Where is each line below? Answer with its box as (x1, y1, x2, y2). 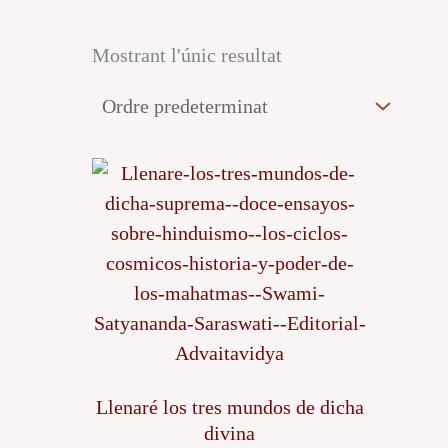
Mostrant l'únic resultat (92, 43, 282, 66)
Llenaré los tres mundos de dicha (95, 395, 364, 418)
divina (204, 421, 255, 444)
